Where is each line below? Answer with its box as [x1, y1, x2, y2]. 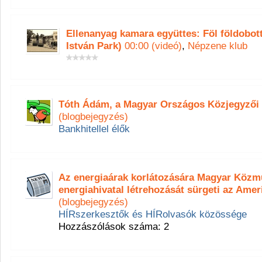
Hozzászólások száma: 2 [58, 220, 169, 232]
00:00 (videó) [122, 40, 182, 51]
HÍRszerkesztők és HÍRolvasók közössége [58, 208, 247, 220]
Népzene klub [188, 40, 247, 51]
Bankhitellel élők [58, 123, 130, 135]
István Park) [66, 40, 122, 51]
